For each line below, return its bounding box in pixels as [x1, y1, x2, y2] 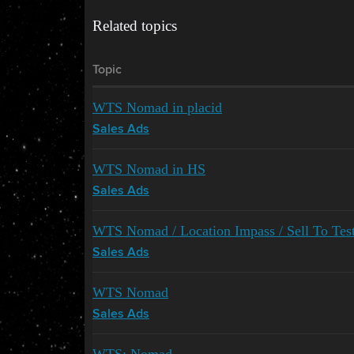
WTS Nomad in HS [92, 161, 205, 177]
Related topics [92, 17, 177, 34]
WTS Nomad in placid [92, 100, 222, 115]
